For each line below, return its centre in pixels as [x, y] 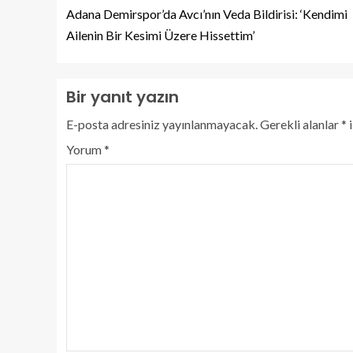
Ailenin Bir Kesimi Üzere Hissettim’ [160, 35]
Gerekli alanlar [301, 124]
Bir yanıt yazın [123, 97]
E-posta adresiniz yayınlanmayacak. [162, 124]
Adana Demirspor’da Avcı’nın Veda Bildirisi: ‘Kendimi [207, 14]
